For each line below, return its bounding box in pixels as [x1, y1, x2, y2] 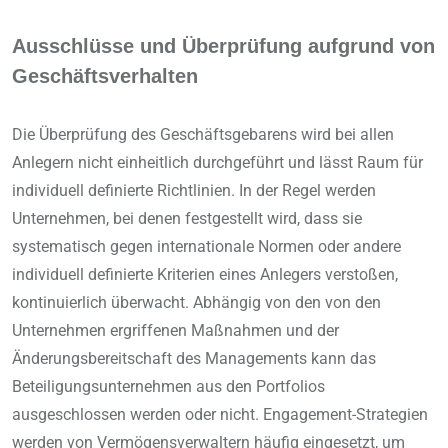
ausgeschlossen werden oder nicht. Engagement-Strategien [12, 405, 428, 425]
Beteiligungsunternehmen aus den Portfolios [12, 377, 325, 397]
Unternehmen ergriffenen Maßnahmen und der [12, 321, 339, 341]
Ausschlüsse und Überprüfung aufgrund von [12, 35, 435, 58]
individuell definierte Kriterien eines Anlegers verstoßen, [12, 265, 398, 285]
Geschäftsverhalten [12, 65, 198, 88]
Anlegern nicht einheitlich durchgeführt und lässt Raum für [12, 153, 423, 173]
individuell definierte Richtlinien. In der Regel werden [12, 181, 376, 201]
